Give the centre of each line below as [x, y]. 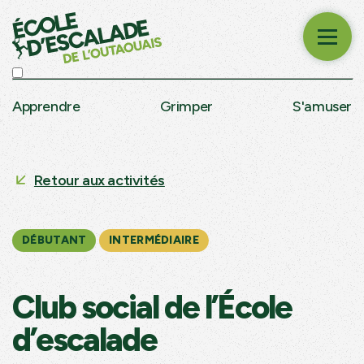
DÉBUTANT [54, 240]
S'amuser [322, 106]
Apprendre [46, 106]
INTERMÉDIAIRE [154, 240]
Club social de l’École [152, 307]
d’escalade [84, 339]
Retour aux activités [99, 180]
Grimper [186, 106]
